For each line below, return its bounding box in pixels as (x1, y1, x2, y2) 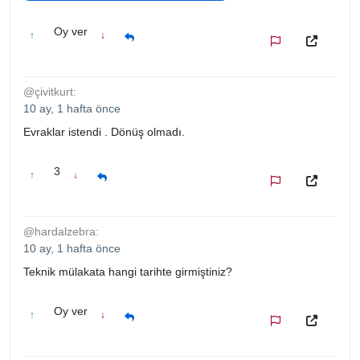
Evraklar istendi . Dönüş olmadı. (23, 125, 185, 138)
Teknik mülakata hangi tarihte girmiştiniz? (23, 264, 232, 278)
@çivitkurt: (23, 84, 76, 98)
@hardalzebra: (23, 224, 99, 238)
